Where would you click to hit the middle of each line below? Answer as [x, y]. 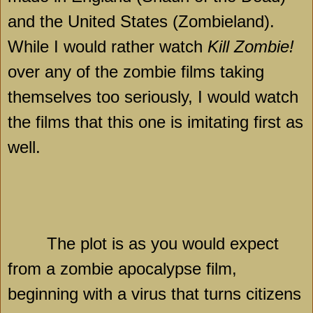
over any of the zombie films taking [136, 72]
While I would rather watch [108, 47]
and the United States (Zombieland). [141, 22]
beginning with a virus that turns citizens [154, 294]
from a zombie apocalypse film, [122, 269]
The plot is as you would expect [163, 244]
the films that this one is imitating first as [155, 122]
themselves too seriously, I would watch [153, 97]
